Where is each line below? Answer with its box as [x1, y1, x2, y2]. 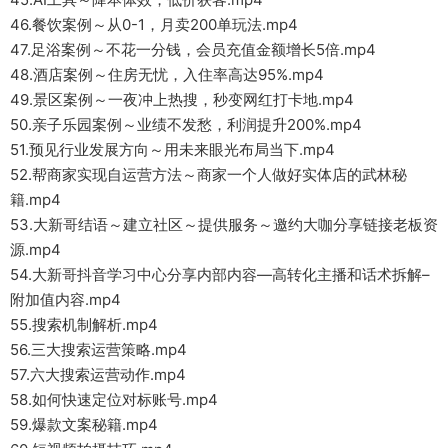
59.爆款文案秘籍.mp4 [10, 414, 158, 434]
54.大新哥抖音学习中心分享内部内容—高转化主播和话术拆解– [10, 264, 430, 284]
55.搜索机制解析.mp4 [10, 314, 158, 334]
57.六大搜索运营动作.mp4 [10, 364, 186, 384]
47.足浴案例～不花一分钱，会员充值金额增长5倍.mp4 [10, 39, 376, 59]
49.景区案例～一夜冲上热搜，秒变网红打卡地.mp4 [10, 89, 354, 109]
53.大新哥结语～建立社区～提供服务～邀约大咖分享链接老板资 [10, 214, 438, 234]
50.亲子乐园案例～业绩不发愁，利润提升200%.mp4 [10, 114, 362, 134]
